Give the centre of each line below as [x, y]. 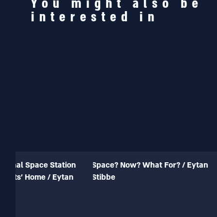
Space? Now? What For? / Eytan [150, 165]
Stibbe [104, 178]
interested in [95, 17]
